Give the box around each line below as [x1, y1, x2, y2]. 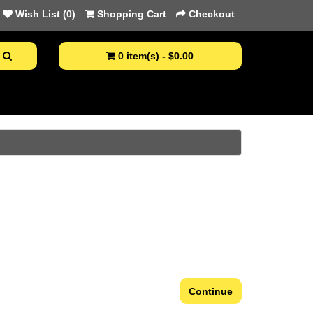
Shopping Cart [97, 8, 166, 20]
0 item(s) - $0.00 [118, 50, 194, 61]
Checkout [189, 8, 235, 20]
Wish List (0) [15, 8, 75, 20]
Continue [189, 285, 233, 297]
